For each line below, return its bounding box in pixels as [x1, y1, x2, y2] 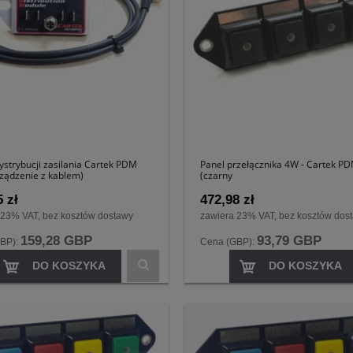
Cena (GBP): [200, 236, 257, 248]
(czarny [200, 168, 232, 182]
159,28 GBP [20, 233, 92, 249]
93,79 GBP [257, 233, 321, 249]
